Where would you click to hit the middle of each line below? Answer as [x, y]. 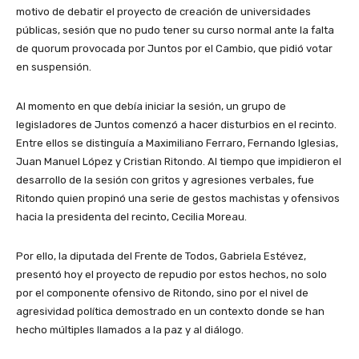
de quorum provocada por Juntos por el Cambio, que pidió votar [174, 49]
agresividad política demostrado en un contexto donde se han [170, 312]
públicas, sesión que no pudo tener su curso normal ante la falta [175, 30]
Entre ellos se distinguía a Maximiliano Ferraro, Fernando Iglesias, [177, 143]
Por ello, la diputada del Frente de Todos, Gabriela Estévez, [161, 256]
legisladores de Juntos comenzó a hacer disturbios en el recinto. [176, 125]
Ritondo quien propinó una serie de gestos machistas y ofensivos [178, 199]
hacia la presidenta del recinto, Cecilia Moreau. [131, 217]
